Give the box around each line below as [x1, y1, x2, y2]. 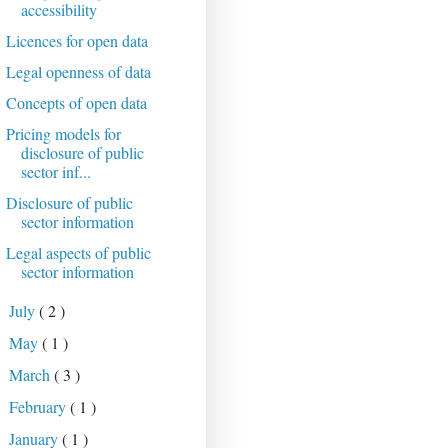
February [9, 396, 71, 418]
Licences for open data [5, 30, 148, 52]
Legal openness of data [5, 61, 151, 83]
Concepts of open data [5, 92, 147, 114]
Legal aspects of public [5, 242, 151, 264]
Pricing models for [5, 123, 121, 145]
